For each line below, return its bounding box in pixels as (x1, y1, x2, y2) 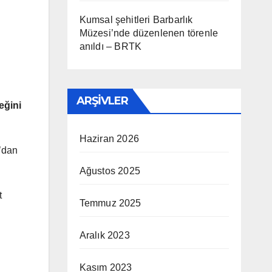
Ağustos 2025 (79, 166, 140, 176)
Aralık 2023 (79, 230, 130, 240)
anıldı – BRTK (79, 41, 142, 52)
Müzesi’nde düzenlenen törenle (79, 28, 219, 38)
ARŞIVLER (76, 94, 129, 107)
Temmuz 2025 (79, 198, 141, 208)
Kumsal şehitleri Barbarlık (79, 15, 193, 25)
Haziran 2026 (79, 134, 139, 144)
